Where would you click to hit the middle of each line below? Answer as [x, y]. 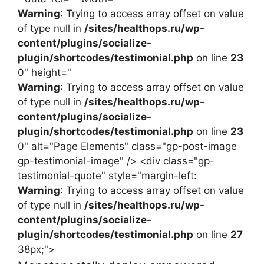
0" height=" [44, 72]
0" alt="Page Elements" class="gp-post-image [127, 146]
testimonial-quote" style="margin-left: [107, 175]
